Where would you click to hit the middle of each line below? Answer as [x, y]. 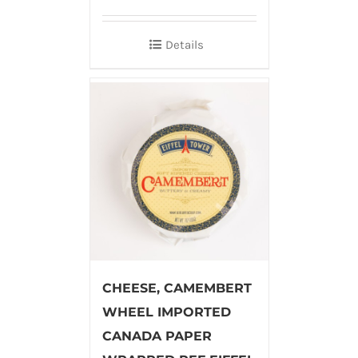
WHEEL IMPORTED [166, 312]
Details [185, 44]
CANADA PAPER [157, 336]
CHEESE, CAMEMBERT [177, 288]
